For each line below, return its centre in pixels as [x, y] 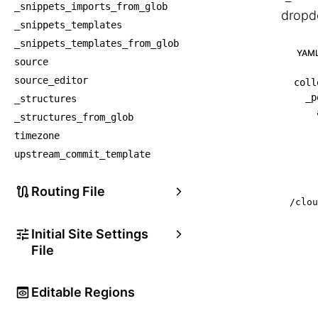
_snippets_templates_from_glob [97, 43]
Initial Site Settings [89, 234]
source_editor [51, 80]
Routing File [68, 191]
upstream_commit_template [82, 154]
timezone [37, 136]
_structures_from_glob [74, 117]
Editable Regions [83, 292]
